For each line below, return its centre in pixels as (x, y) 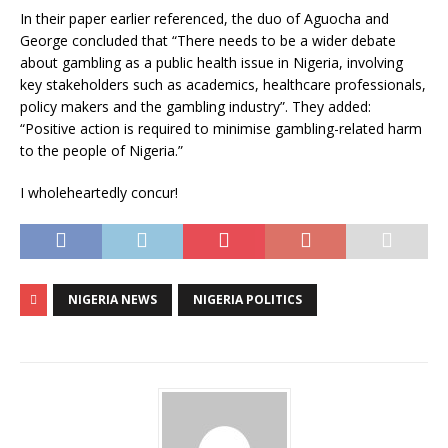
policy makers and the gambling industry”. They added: (195, 106)
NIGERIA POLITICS (247, 299)
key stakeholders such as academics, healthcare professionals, (223, 84)
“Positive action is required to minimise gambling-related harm (221, 128)
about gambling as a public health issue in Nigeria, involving (211, 62)
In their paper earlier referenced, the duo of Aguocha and (204, 18)
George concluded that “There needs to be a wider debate (208, 40)
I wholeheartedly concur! (99, 192)
